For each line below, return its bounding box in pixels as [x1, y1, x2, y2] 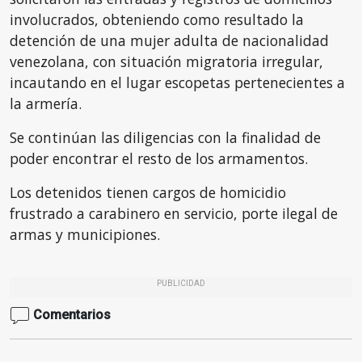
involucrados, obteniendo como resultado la [10, 10, 304, 29]
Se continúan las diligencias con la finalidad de [10, 128, 321, 147]
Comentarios [30, 306, 111, 322]
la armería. [10, 94, 82, 113]
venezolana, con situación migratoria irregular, [10, 52, 323, 71]
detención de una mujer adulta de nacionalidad [10, 31, 329, 50]
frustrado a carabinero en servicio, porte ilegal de [10, 204, 338, 223]
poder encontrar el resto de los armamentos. [10, 149, 308, 168]
